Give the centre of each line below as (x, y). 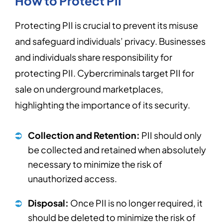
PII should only (171, 135)
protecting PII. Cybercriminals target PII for (105, 73)
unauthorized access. (72, 178)
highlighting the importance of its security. (103, 105)
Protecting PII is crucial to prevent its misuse (107, 25)
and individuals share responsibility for (94, 57)
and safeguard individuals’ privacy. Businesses (110, 41)
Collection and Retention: (84, 135)
